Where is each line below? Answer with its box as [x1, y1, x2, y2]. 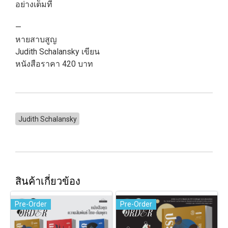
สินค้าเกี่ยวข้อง [15, 174, 80, 187]
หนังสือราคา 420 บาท [15, 59, 93, 69]
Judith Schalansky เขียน [15, 46, 100, 56]
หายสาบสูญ [15, 34, 57, 44]
